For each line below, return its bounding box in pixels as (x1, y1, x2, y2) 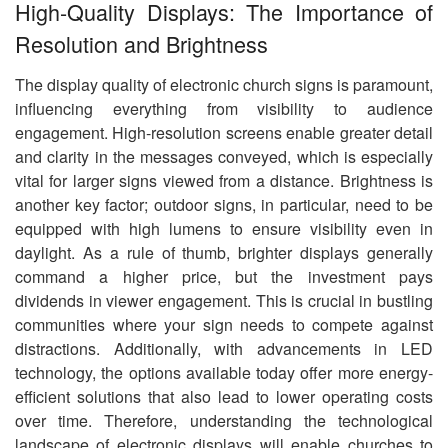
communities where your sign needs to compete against (15, 313, 433, 337)
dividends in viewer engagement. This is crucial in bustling (15, 289, 433, 313)
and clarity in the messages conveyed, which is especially (15, 145, 433, 169)
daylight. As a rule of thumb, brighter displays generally (15, 241, 433, 265)
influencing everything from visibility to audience (15, 97, 433, 121)
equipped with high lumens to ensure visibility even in (15, 217, 433, 241)
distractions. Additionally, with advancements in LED (15, 337, 433, 361)
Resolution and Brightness (15, 27, 268, 59)
